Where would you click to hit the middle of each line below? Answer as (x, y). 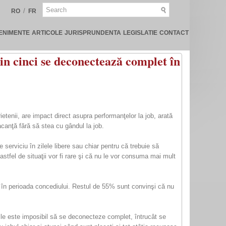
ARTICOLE (47, 33)
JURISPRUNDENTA (93, 33)
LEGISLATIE (140, 33)
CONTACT (174, 33)
